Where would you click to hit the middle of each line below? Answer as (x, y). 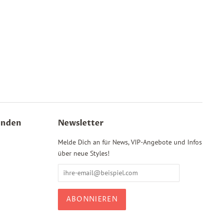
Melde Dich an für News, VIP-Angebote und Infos (130, 142)
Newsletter (81, 123)
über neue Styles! (83, 153)
